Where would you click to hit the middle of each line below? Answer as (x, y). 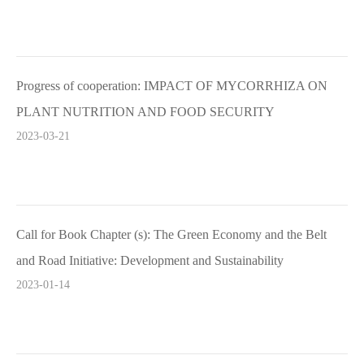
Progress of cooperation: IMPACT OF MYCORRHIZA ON (172, 86)
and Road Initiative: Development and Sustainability (150, 260)
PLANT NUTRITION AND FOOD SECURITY (145, 112)
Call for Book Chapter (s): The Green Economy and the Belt (171, 234)
